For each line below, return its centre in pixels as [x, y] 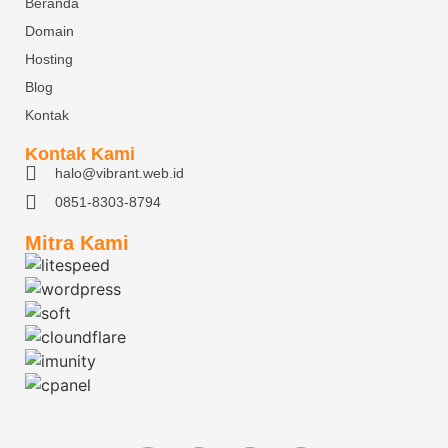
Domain [49, 30]
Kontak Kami [80, 153]
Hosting [49, 58]
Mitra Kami [77, 242]
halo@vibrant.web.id [119, 172]
